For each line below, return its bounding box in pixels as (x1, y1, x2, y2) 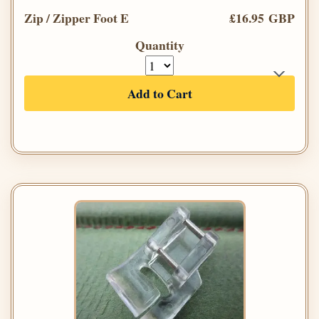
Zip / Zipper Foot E (24, 9, 129, 28)
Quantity (135, 36, 184, 55)
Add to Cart (127, 84, 192, 103)
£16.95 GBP (229, 9, 295, 28)
